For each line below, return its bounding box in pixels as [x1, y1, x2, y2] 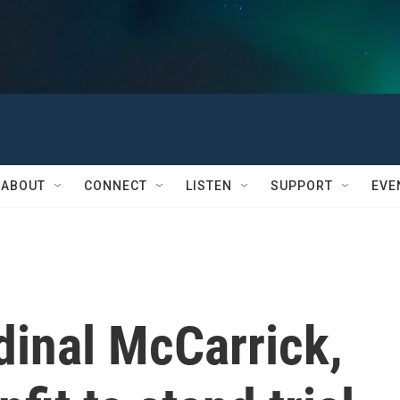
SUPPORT [271, 179, 333, 193]
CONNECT [84, 179, 147, 193]
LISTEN [186, 179, 232, 193]
